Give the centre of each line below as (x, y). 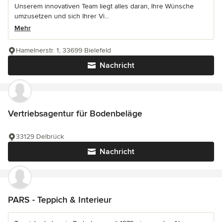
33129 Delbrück (40, 137)
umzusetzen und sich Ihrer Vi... (62, 16)
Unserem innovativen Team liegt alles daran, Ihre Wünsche (104, 6)
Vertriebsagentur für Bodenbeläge (75, 113)
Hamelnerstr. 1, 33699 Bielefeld (63, 50)
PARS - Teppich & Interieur (60, 200)
